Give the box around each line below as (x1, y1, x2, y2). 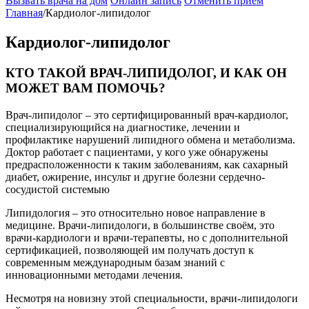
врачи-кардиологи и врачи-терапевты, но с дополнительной (6, 231, 288, 243)
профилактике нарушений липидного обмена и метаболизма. (6, 133, 295, 146)
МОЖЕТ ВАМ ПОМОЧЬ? (6, 81, 166, 96)
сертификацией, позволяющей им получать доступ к (6, 243, 254, 256)
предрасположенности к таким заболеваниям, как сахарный (6, 158, 288, 170)
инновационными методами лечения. (6, 268, 183, 281)
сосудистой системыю (6, 183, 110, 195)
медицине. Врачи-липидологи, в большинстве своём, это (6, 219, 275, 231)
